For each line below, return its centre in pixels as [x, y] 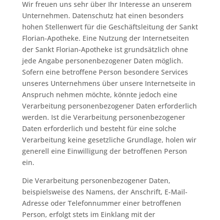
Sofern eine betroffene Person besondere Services [105, 72]
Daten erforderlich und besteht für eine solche [99, 128]
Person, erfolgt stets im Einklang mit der [88, 214]
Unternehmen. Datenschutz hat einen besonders [103, 15]
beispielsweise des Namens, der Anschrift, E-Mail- [105, 192]
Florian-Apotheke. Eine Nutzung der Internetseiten [105, 38]
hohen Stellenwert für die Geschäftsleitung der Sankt [110, 27]
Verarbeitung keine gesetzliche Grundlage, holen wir [109, 140]
